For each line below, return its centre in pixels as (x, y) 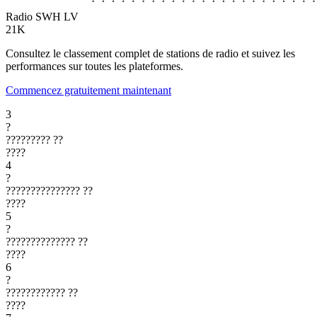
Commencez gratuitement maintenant (88, 90)
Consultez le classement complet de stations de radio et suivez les (150, 53)
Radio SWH (33, 16)
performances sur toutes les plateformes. (94, 66)
